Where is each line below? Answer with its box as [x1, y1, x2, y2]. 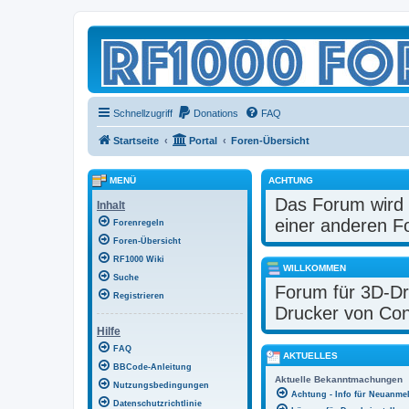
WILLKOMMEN [280, 263, 346, 273]
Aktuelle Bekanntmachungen [275, 373, 403, 384]
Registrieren [113, 291, 164, 301]
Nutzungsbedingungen [113, 381, 209, 391]
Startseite [113, 135, 159, 146]
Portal [189, 135, 217, 146]
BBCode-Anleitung [113, 362, 192, 372]
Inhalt [97, 199, 125, 213]
